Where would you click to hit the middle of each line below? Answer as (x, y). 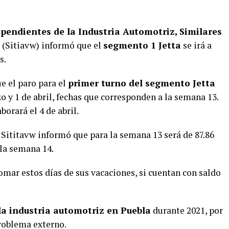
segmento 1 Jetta (142, 45)
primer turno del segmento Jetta (142, 83)
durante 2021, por (187, 210)
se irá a (196, 45)
